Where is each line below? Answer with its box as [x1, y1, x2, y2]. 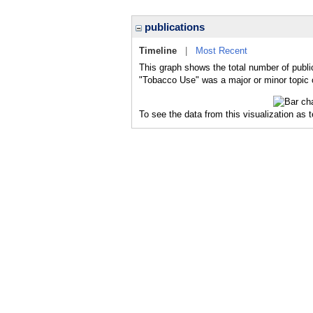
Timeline [139, 45, 177, 56]
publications [142, 21, 205, 33]
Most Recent [196, 45, 247, 56]
